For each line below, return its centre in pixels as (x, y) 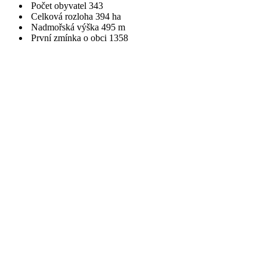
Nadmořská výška (65, 27)
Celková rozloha (62, 16)
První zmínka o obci (69, 38)
